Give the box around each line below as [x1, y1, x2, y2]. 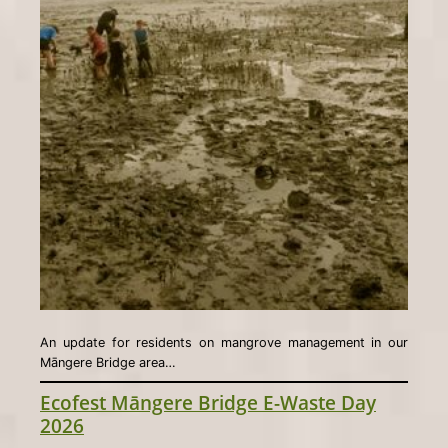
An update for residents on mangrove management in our [40, 334, 408, 350]
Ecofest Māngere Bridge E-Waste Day [40, 388, 376, 416]
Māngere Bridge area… [40, 354, 176, 370]
